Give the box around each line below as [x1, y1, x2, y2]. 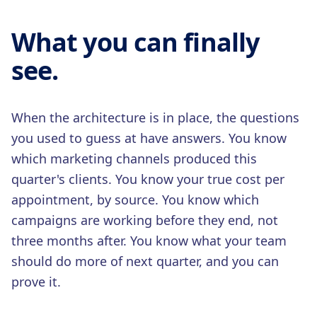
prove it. [11, 273, 61, 290]
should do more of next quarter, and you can [11, 253, 279, 270]
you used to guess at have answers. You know [11, 129, 287, 146]
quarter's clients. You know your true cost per [11, 171, 284, 188]
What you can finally [11, 25, 260, 59]
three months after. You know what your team [11, 232, 287, 249]
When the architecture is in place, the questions [11, 109, 299, 126]
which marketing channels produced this [11, 150, 257, 167]
